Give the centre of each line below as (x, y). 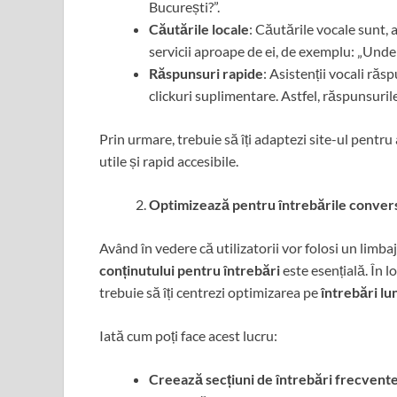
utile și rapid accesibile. (169, 161)
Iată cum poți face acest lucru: (188, 336)
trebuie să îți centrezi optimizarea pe (210, 292)
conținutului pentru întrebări (190, 270)
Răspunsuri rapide (206, 74)
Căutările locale (199, 29)
